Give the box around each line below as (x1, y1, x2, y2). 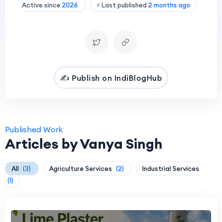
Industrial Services (142, 165, 199, 172)
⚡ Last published (96, 1, 148, 9)
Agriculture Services (49, 165, 113, 172)
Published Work (5, 124, 63, 134)
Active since (21, 1, 62, 9)
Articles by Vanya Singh (5, 135, 163, 153)
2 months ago (148, 1, 190, 9)
